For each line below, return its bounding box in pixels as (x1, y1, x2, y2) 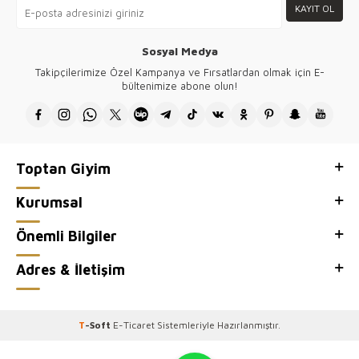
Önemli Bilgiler (16, 228, 117, 244)
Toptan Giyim (16, 160, 111, 177)
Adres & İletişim (16, 261, 125, 278)
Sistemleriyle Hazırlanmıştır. (155, 319, 280, 331)
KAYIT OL (295, 2, 334, 15)
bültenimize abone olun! (121, 79, 238, 92)
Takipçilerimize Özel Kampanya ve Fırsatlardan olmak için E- (34, 66, 325, 79)
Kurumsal (16, 194, 83, 211)
